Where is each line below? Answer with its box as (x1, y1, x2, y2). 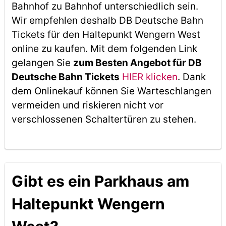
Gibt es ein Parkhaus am (11, 172, 189, 190)
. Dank (177, 71, 206, 83)
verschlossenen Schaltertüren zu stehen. (11, 114, 196, 125)
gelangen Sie (11, 57, 73, 69)
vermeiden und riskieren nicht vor (11, 99, 163, 111)
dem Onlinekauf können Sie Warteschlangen (11, 85, 211, 97)
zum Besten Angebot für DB (73, 57, 202, 69)
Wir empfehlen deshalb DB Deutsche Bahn (11, 15, 203, 26)
